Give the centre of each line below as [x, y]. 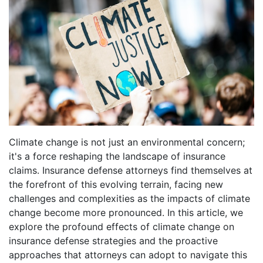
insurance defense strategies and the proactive [113, 240]
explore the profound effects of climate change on [122, 226]
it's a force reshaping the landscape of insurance [117, 156]
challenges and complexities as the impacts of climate [129, 198]
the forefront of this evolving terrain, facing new [116, 184]
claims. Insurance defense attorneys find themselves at [131, 170]
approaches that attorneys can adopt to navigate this [128, 254]
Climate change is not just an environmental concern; [127, 142]
